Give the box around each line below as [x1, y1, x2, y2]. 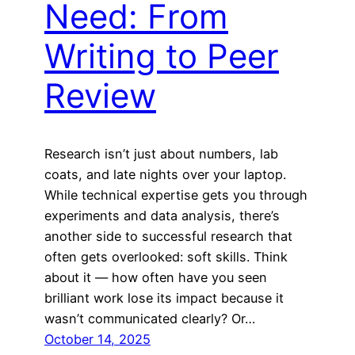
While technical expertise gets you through [44, 186, 307, 203]
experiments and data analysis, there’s [44, 207, 280, 223]
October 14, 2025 [44, 330, 151, 347]
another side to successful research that [44, 227, 292, 244]
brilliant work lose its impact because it [44, 289, 284, 306]
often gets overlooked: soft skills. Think [44, 248, 288, 265]
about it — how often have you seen [44, 269, 267, 285]
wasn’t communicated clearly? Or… [44, 310, 255, 326]
